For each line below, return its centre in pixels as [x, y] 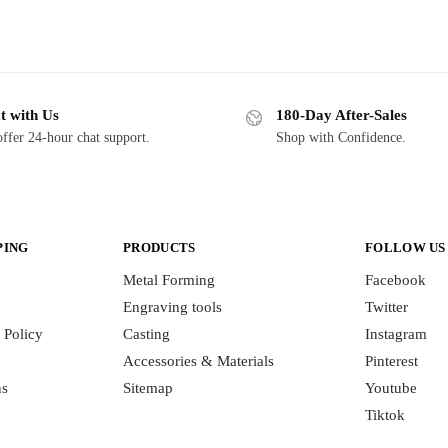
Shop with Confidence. [341, 137]
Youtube [391, 388]
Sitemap [148, 388]
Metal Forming [169, 280]
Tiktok [385, 415]
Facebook [395, 280]
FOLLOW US [405, 247]
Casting [146, 334]
